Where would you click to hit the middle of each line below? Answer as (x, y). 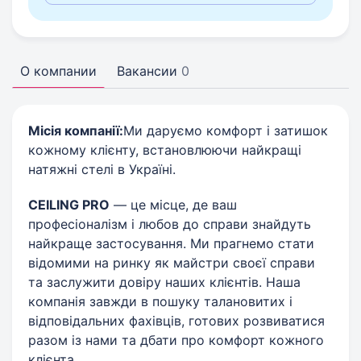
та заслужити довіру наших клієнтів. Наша (164, 282)
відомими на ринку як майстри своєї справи (172, 263)
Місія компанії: (76, 131)
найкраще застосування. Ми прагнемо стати (171, 243)
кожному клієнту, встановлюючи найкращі (165, 150)
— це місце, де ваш (173, 205)
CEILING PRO (69, 205)
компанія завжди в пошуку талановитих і (160, 301)
